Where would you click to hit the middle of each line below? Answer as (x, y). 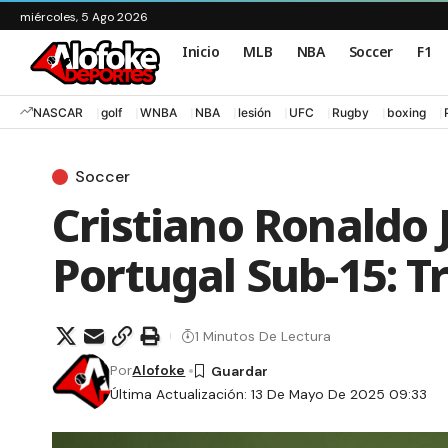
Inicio (201, 51)
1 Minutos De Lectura (263, 335)
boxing (406, 112)
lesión (254, 112)
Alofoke (159, 370)
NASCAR (58, 112)
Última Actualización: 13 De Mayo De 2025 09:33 (269, 394)
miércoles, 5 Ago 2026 (84, 17)
